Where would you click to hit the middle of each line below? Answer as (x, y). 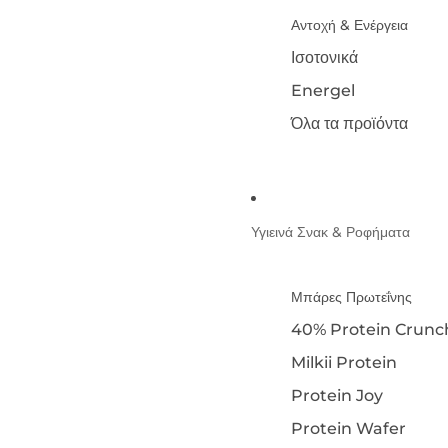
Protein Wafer (348, 428)
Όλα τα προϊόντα (349, 123)
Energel (322, 90)
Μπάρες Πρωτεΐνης (351, 297)
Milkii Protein (343, 362)
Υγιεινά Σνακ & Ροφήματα (330, 231)
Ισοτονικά (324, 57)
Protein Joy (336, 395)
